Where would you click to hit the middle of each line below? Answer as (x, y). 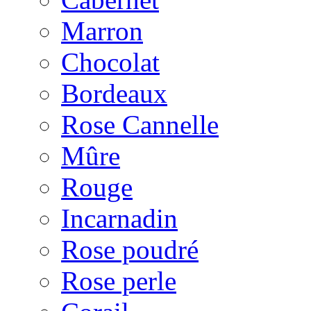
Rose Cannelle (140, 125)
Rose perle (119, 281)
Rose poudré (130, 250)
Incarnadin (119, 219)
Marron (102, 31)
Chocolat (110, 62)
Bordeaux (114, 94)
